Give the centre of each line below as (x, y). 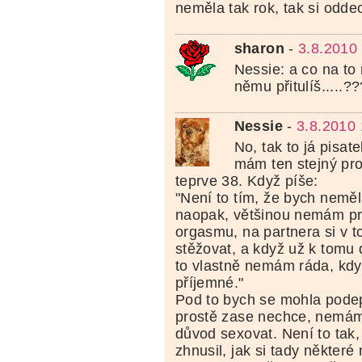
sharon (259, 48)
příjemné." (209, 283)
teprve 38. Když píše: (246, 181)
